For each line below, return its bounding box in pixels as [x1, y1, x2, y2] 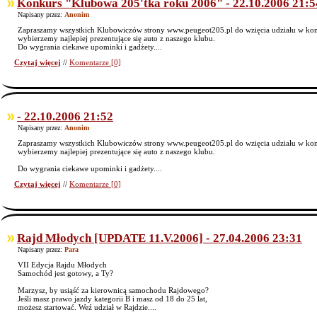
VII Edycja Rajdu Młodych [18, 260, 107, 269]
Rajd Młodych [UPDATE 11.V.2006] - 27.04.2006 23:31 [17, 231, 302, 245]
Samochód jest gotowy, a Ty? [18, 269, 113, 277]
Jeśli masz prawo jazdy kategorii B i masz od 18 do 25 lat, [18, 294, 207, 303]
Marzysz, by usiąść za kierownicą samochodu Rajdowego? [18, 286, 209, 294]
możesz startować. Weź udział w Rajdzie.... [18, 303, 156, 311]
